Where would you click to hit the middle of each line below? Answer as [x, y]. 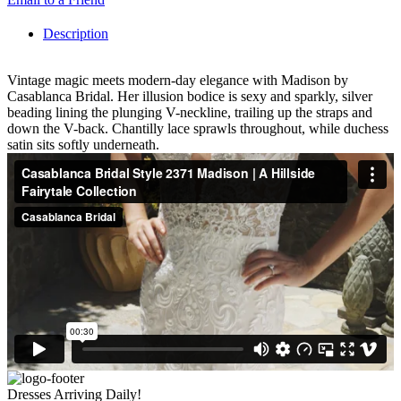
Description [76, 33]
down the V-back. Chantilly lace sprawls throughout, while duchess [198, 128]
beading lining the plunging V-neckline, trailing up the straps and [190, 112]
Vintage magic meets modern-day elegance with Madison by [178, 80]
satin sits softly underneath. [83, 144]
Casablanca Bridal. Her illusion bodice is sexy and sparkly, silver [190, 96]
